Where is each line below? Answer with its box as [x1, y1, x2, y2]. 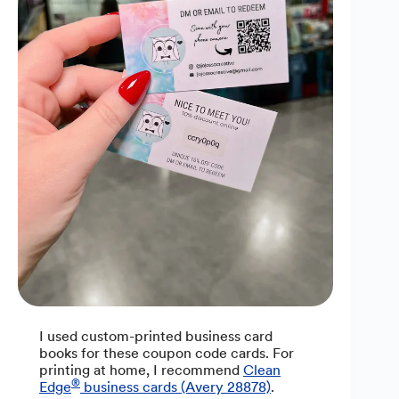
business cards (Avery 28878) [80, 379, 271, 396]
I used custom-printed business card [39, 328, 273, 346]
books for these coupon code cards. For [39, 345, 294, 362]
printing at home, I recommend [39, 362, 243, 379]
